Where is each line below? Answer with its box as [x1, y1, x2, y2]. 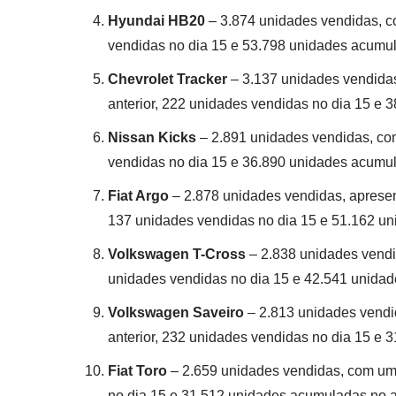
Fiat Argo [108, 188, 169, 203]
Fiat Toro [108, 363, 167, 378]
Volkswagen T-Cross [108, 247, 246, 262]
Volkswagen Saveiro [108, 305, 244, 320]
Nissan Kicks [108, 130, 196, 145]
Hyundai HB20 [108, 13, 205, 28]
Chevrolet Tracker [108, 72, 227, 87]
